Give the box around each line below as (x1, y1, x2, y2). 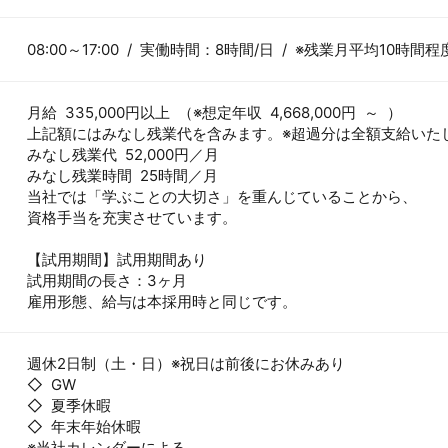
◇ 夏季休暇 (27, 396, 111, 415)
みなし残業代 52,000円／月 (27, 145, 219, 164)
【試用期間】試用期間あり (27, 250, 207, 269)
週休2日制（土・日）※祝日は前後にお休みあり (27, 354, 345, 373)
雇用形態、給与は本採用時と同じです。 (27, 292, 297, 311)
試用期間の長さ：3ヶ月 (27, 271, 187, 290)
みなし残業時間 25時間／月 (27, 166, 218, 185)
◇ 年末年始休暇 (27, 417, 141, 436)
